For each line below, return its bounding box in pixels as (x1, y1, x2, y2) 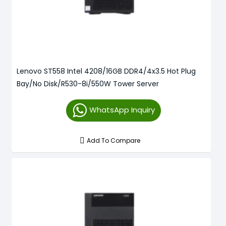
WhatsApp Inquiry (89, 104, 155, 115)
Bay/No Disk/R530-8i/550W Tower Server (17, 78, 159, 89)
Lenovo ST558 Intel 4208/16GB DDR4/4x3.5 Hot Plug (17, 66, 196, 76)
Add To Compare (87, 136, 141, 145)
